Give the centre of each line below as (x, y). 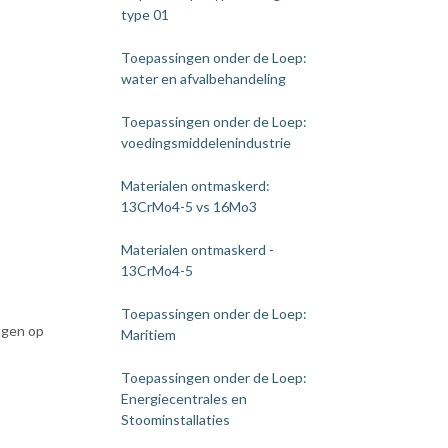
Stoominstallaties (175, 419)
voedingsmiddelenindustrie (206, 142)
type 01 (145, 14)
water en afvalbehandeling (203, 78)
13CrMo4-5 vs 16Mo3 (189, 206)
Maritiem (148, 334)
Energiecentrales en (184, 398)
